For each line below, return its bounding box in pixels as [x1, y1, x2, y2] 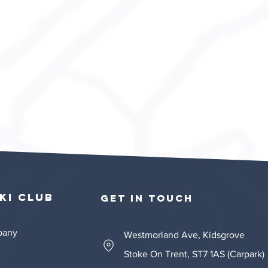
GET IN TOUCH [100, 192, 193, 204]
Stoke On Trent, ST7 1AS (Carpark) [124, 249, 264, 259]
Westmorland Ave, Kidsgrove [124, 230, 245, 240]
